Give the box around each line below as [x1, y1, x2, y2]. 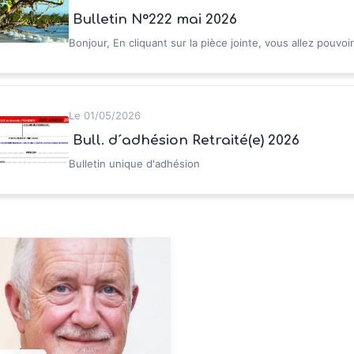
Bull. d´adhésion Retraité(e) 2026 [73, 133, 299, 148]
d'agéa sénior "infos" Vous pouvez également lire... [69, 51, 321, 64]
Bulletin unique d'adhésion [69, 157, 200, 170]
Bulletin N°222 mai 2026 [73, 12, 237, 27]
